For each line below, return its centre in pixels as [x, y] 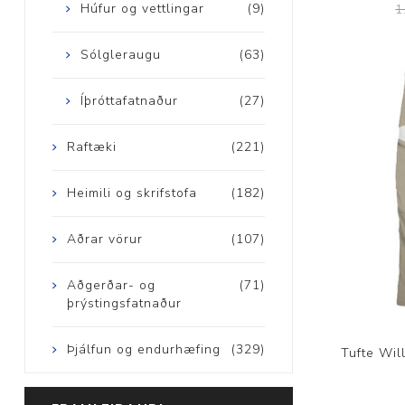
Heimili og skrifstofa [132, 193]
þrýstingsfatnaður [124, 304]
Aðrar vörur [104, 240]
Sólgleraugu [120, 55]
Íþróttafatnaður [129, 101]
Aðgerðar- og [111, 286]
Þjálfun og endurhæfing [143, 350]
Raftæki [91, 147]
